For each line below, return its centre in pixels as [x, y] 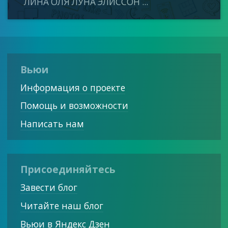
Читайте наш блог [62, 205]
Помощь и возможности [74, 106]
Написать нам [52, 124]
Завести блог [49, 188]
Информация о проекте [73, 87]
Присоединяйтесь [68, 169]
